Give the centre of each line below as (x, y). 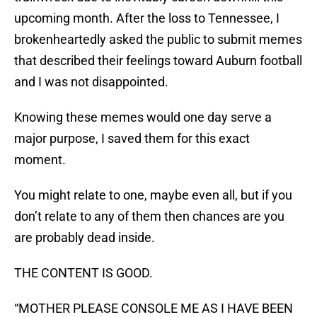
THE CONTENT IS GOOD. (83, 273)
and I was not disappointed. (91, 82)
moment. (40, 160)
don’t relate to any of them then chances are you (149, 217)
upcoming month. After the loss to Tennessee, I (147, 18)
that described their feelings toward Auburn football (158, 61)
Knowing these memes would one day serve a (143, 117)
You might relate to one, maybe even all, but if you (153, 195)
